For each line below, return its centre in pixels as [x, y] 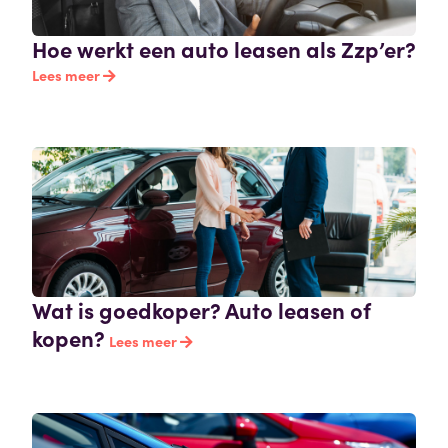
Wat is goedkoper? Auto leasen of [201, 310]
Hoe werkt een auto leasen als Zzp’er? [224, 49]
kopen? [68, 338]
